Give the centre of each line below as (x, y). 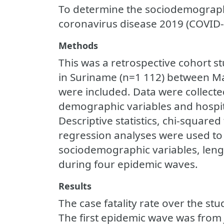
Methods (78, 45)
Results (75, 186)
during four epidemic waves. (128, 164)
